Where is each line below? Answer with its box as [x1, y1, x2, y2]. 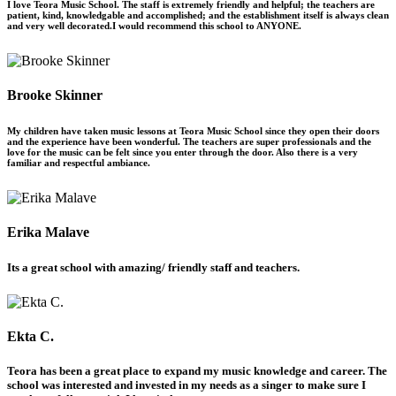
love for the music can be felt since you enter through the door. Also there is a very [7, 147, 358, 158]
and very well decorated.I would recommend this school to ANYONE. [7, 19, 301, 31]
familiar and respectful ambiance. [7, 157, 150, 169]
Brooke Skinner [7, 88, 103, 103]
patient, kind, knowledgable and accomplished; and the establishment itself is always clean [7, 9, 389, 20]
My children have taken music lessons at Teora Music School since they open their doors [7, 126, 379, 137]
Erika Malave [7, 225, 89, 240]
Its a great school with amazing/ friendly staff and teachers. [7, 260, 300, 274]
